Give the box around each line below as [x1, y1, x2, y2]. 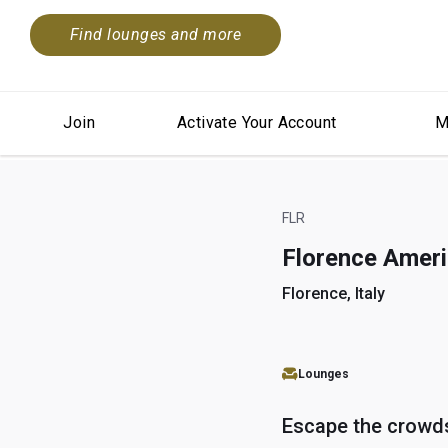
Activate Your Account [176, 113, 337, 132]
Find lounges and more [70, 25, 242, 44]
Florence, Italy [282, 284, 385, 303]
